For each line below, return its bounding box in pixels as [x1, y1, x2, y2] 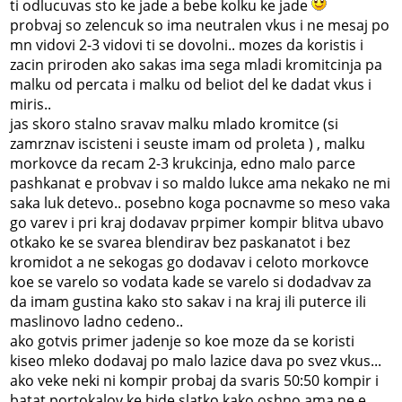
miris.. [10, 93, 52, 114]
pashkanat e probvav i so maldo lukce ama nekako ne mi [10, 172, 391, 193]
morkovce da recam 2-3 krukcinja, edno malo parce [10, 153, 356, 173]
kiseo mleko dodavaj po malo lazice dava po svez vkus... [10, 350, 382, 371]
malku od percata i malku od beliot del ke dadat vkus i [10, 74, 372, 94]
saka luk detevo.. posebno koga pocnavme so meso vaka [10, 192, 391, 213]
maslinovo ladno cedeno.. [10, 310, 184, 331]
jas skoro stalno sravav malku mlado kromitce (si [10, 113, 339, 134]
